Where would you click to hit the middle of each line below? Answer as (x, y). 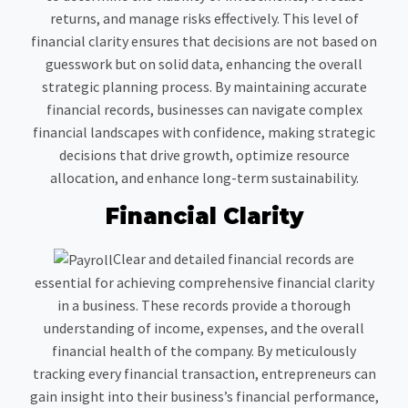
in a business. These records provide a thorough (204, 306)
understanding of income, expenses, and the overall (204, 328)
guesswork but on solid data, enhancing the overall (204, 63)
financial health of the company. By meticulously (204, 351)
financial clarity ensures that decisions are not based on (204, 41)
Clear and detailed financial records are (234, 258)
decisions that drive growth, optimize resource (204, 154)
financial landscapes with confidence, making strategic (204, 132)
